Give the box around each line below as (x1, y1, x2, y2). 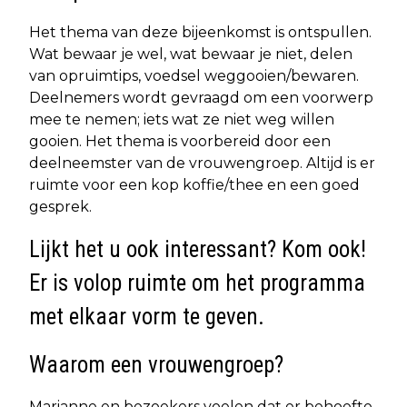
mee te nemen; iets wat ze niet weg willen (29, 111, 334, 129)
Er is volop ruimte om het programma (29, 270, 365, 297)
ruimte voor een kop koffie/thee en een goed (29, 176, 360, 194)
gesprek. (29, 198, 92, 216)
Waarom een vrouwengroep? (29, 352, 283, 379)
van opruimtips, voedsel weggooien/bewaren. (29, 67, 359, 85)
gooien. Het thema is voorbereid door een (29, 133, 331, 151)
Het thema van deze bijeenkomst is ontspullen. (29, 24, 372, 42)
